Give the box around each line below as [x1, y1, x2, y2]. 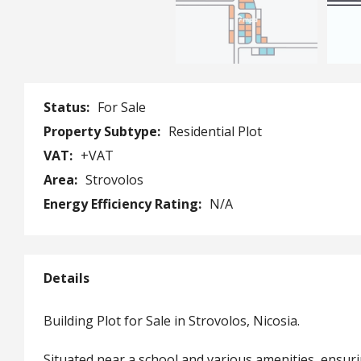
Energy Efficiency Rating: [44, 194, 205, 213]
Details [44, 268, 89, 287]
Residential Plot [168, 122, 262, 140]
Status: [44, 98, 93, 116]
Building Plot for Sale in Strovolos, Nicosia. [44, 311, 300, 330]
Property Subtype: [44, 122, 164, 140]
